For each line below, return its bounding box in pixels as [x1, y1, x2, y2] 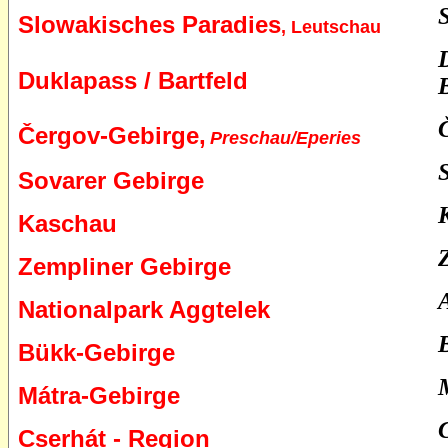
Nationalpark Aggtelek [18, 296, 270, 323]
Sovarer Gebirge [18, 167, 204, 194]
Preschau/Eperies [210, 128, 361, 148]
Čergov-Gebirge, [18, 122, 206, 149]
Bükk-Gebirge [18, 339, 175, 366]
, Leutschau [281, 17, 381, 37]
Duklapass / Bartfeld [18, 67, 248, 94]
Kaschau [18, 210, 117, 237]
